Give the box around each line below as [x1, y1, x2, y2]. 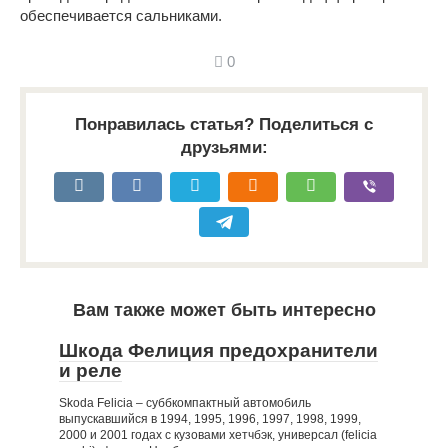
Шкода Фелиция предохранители [59, 339, 378, 361]
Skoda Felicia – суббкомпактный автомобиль [59, 395, 311, 410]
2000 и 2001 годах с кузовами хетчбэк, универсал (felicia [59, 427, 377, 442]
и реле [59, 359, 122, 381]
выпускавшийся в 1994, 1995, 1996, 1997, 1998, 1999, [59, 411, 361, 426]
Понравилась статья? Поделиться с [75, 114, 373, 134]
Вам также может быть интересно [72, 299, 376, 320]
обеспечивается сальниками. [20, 6, 222, 24]
